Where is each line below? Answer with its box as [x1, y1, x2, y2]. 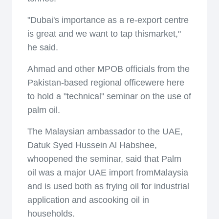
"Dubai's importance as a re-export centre [27, 15, 189, 25]
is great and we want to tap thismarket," [27, 29, 181, 39]
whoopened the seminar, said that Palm [27, 154, 181, 164]
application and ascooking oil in [27, 195, 149, 205]
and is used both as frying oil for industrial [27, 181, 189, 191]
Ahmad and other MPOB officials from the [27, 64, 190, 74]
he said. [27, 43, 58, 52]
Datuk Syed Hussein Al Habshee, [27, 140, 157, 150]
